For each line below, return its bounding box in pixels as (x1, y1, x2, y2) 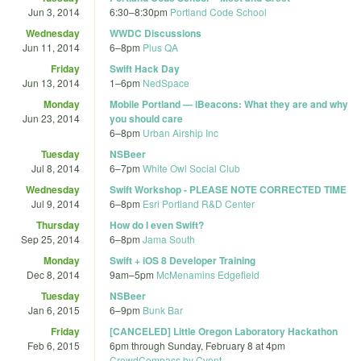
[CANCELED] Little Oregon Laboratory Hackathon (110, 323, 338, 338)
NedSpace (143, 75, 189, 89)
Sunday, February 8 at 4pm (168, 338, 285, 352)
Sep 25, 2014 (21, 231, 80, 246)
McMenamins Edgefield (156, 267, 259, 281)
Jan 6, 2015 (28, 302, 80, 317)
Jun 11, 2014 (23, 39, 80, 54)
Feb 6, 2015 (27, 338, 80, 352)
